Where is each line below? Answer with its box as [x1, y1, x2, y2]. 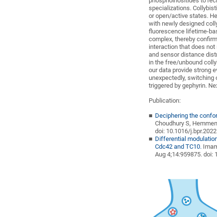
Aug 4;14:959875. [155, 151, 204, 158]
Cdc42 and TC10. [155, 143, 203, 150]
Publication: [149, 97, 181, 104]
